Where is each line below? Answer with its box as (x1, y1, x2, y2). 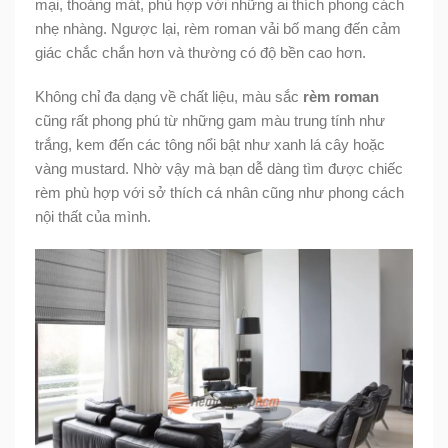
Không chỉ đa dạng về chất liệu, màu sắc (35, 87, 303, 105)
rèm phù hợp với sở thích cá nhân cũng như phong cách (35, 183, 404, 201)
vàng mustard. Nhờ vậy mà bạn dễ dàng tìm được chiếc (35, 159, 403, 177)
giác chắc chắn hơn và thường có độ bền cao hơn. (35, 43, 366, 61)
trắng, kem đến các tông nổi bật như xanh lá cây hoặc (35, 135, 385, 153)
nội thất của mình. (35, 207, 151, 225)
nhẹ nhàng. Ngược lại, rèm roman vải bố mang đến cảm (35, 19, 401, 37)
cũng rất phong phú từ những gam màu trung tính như (35, 111, 385, 129)
